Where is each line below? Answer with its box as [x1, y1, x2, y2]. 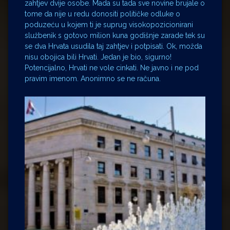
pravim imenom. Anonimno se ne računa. [25, 74, 161, 83]
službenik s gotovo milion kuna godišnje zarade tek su [25, 31, 205, 40]
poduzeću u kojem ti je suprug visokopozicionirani [25, 20, 193, 29]
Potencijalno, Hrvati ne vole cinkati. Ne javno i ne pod [25, 63, 199, 72]
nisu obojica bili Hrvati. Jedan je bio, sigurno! [25, 52, 171, 61]
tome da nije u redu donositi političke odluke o [25, 9, 180, 18]
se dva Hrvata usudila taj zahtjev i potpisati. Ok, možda [25, 42, 202, 50]
